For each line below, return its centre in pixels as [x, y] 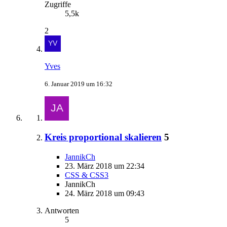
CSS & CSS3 [87, 175]
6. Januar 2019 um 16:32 [79, 84]
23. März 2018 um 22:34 [105, 166]
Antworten [62, 211]
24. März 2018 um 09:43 [105, 193]
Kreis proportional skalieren [103, 137]
